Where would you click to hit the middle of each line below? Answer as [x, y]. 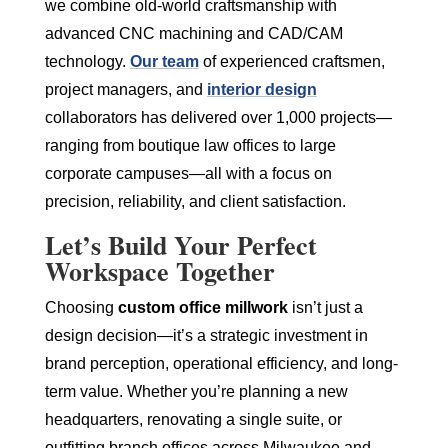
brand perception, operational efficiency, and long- [221, 363]
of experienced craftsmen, [291, 61]
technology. [87, 61]
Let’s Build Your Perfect [180, 244]
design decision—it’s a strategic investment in [206, 335]
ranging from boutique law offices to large [190, 145]
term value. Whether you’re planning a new [196, 391]
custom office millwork [202, 307]
